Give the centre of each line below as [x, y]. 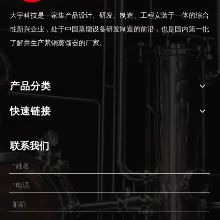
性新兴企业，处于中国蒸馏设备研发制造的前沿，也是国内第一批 [110, 29]
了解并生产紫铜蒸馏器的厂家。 [58, 43]
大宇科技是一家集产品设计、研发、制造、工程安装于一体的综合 [110, 15]
